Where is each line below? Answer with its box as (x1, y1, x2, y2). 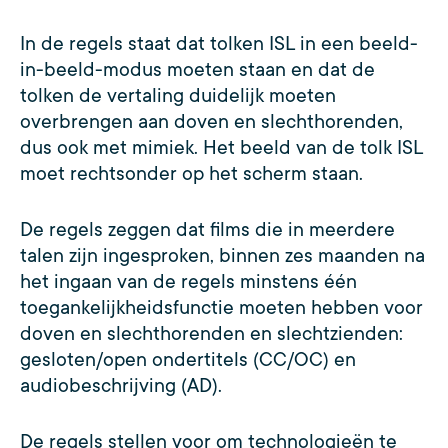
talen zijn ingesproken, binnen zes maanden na (20, 244, 425, 267)
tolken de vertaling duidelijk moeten (20, 84, 336, 107)
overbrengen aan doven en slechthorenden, (20, 110, 403, 133)
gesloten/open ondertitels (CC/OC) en (20, 348, 356, 371)
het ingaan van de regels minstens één (20, 270, 357, 293)
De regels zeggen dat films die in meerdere (20, 218, 395, 241)
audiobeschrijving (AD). (20, 374, 227, 397)
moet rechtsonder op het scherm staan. (20, 162, 368, 185)
